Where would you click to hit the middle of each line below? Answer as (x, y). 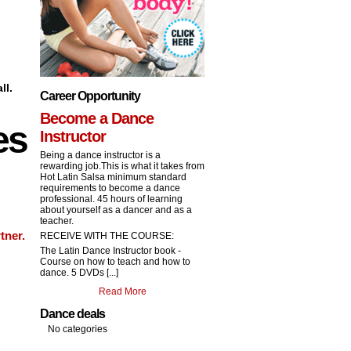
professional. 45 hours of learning (111, 199)
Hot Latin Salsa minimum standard (113, 177)
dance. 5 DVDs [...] (79, 273)
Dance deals (72, 314)
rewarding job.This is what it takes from (122, 166)
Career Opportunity (90, 96)
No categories (78, 329)
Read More (122, 292)
